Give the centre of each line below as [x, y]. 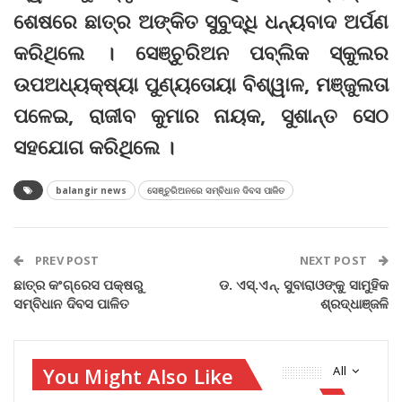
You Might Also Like [138, 376]
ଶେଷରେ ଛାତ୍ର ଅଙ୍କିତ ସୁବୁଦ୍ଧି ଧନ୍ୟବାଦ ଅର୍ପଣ [201, 21]
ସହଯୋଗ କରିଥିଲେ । [94, 147]
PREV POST [66, 261]
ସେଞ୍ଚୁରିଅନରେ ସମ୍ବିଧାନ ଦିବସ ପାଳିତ [216, 191]
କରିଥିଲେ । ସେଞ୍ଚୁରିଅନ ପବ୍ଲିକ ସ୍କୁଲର [201, 52]
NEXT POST [334, 261]
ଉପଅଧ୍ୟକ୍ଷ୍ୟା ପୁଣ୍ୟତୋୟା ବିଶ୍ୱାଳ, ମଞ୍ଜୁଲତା [201, 84]
